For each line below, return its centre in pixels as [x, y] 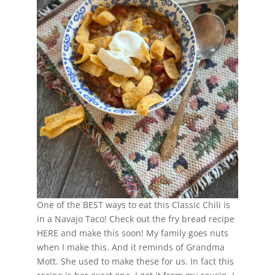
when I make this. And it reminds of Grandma [130, 247]
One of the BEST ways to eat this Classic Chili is [133, 205]
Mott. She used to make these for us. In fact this [135, 261]
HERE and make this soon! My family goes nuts [132, 233]
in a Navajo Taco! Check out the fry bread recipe [135, 219]
